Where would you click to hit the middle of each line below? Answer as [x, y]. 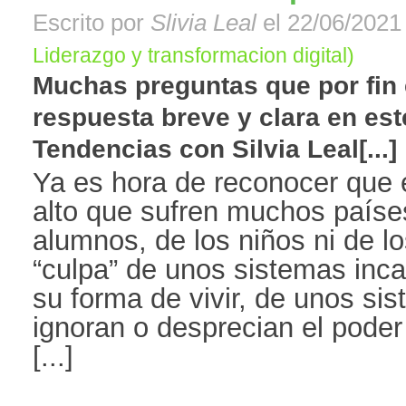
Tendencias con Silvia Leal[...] [215, 150]
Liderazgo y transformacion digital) [193, 56]
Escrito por [92, 23]
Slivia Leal [203, 23]
